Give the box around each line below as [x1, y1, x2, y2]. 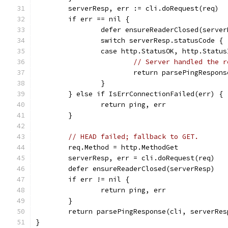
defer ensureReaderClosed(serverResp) [68, 164, 215, 173]
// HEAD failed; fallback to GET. [68, 132, 198, 141]
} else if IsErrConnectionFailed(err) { [68, 90, 223, 98]
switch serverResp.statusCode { [101, 36, 223, 45]
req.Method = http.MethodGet [68, 143, 178, 152]
